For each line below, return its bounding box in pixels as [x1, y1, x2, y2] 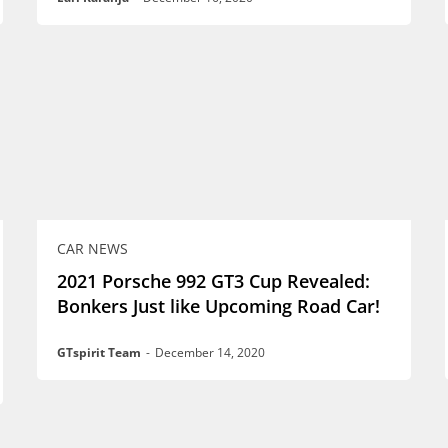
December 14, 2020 [154, 344, 265, 362]
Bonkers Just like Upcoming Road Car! [56, 294, 380, 319]
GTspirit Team [56, 344, 141, 362]
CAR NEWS [56, 239, 128, 259]
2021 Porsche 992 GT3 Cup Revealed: [56, 269, 370, 294]
